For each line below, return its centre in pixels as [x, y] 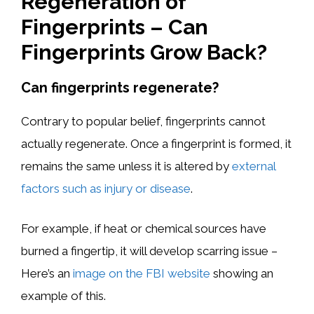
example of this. [63, 296]
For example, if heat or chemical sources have [144, 228]
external [254, 166]
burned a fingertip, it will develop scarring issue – [149, 251]
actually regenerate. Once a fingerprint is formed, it [156, 143]
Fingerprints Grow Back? [144, 52]
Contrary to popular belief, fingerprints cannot [143, 121]
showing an [242, 273]
